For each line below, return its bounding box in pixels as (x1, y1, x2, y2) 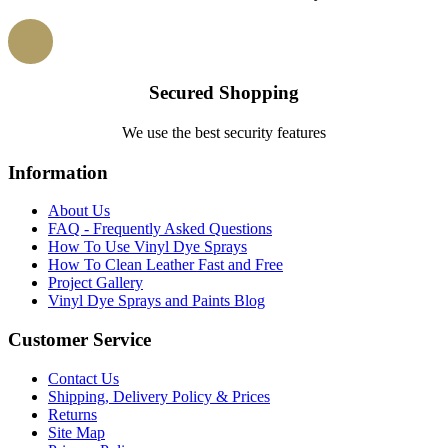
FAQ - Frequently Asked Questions (48, 220, 272, 238)
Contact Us (48, 369, 119, 387)
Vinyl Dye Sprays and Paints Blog (48, 292, 265, 310)
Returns (48, 405, 97, 423)
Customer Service (8, 329, 151, 351)
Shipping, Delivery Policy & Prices (48, 387, 270, 405)
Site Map (48, 423, 105, 441)
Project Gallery (48, 274, 143, 292)
